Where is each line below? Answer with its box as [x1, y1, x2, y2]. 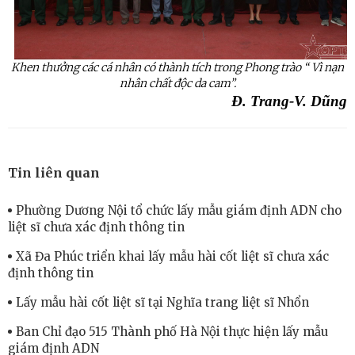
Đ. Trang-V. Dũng [231, 93, 347, 110]
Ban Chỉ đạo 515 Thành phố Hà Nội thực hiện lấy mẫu [16, 324, 328, 340]
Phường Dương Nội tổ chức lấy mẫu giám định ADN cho [16, 203, 342, 219]
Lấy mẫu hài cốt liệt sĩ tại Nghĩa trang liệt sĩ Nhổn [16, 295, 309, 311]
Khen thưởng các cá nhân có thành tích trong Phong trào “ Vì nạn [11, 60, 344, 75]
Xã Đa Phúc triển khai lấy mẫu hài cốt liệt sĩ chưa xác [16, 249, 329, 265]
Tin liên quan [8, 165, 100, 181]
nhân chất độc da [119, 76, 208, 91]
